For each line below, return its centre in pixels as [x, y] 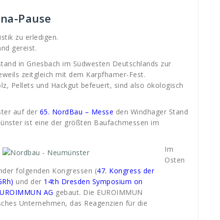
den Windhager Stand [151, 112]
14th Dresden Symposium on [92, 181]
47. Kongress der [125, 171]
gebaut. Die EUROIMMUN [98, 192]
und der [27, 181]
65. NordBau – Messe [76, 112]
